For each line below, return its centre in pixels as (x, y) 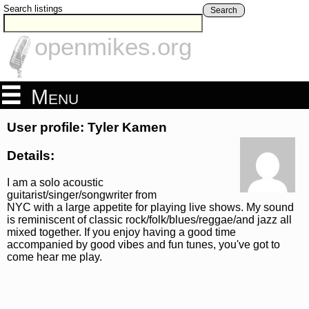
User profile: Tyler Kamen (87, 128)
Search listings (33, 9)
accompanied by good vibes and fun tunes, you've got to (143, 244)
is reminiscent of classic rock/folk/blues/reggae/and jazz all (149, 219)
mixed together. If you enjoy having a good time (121, 232)
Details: (31, 155)
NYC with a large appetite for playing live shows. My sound (150, 207)
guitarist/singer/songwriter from (82, 195)
